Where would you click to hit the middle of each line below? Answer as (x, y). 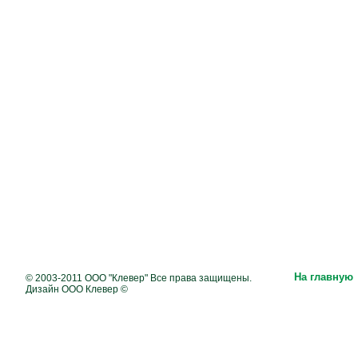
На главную (323, 277)
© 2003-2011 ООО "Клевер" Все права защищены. (138, 278)
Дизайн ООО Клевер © (76, 289)
